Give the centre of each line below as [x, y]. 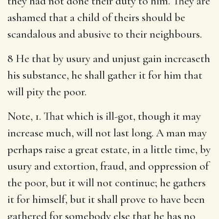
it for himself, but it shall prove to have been [106, 199]
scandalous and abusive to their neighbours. [105, 34]
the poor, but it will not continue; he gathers [107, 183]
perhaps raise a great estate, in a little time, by [109, 149]
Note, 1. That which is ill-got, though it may [104, 116]
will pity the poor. [47, 92]
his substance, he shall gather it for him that [105, 75]
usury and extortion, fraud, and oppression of [108, 166]
